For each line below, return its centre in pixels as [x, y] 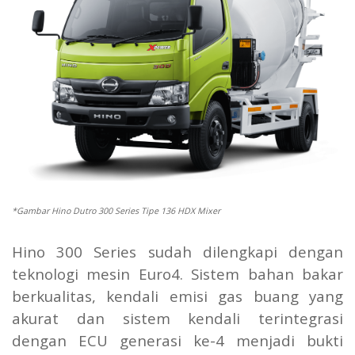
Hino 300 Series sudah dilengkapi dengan [177, 251]
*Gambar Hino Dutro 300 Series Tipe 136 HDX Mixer [116, 210]
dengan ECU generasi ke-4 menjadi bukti [177, 340]
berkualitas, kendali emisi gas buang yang [177, 296]
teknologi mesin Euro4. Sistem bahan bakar [177, 273]
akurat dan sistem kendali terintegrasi [177, 318]
